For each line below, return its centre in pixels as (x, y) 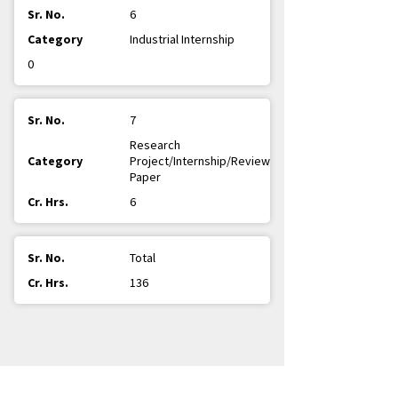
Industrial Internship (182, 39)
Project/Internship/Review (200, 161)
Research (155, 145)
